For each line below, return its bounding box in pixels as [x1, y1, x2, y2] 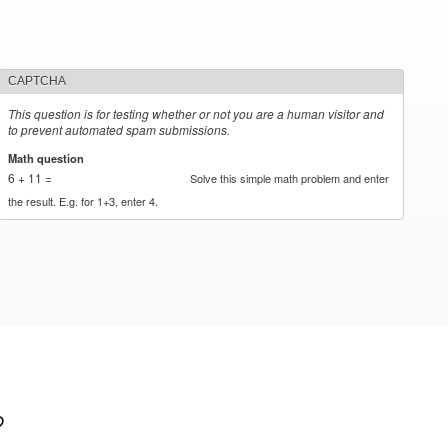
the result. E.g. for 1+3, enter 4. [8, 192, 159, 209]
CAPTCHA [8, 74, 67, 88]
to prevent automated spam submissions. [8, 121, 231, 138]
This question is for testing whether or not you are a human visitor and [8, 105, 385, 122]
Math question [8, 149, 88, 166]
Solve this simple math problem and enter [190, 169, 390, 186]
